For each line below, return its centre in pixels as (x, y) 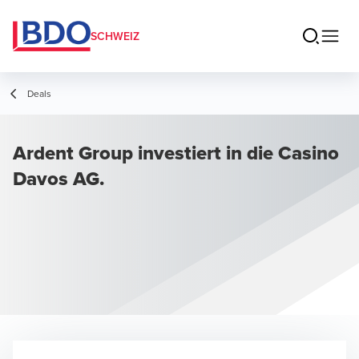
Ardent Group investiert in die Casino (176, 153)
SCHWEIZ (115, 36)
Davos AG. (58, 178)
